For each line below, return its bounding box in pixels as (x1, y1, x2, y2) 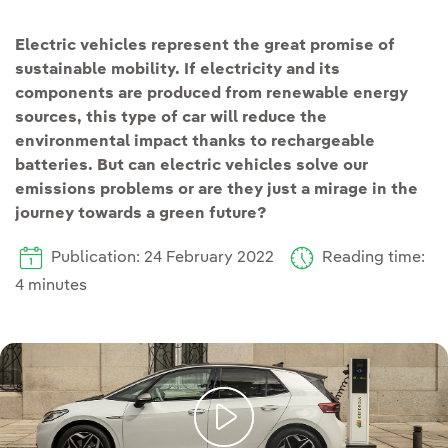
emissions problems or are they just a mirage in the (15, 182, 418, 198)
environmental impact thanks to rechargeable (15, 134, 375, 150)
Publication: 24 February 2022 (47, 250, 286, 267)
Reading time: (318, 250, 425, 267)
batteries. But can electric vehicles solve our (15, 158, 368, 174)
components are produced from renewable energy (15, 86, 408, 102)
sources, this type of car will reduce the (15, 110, 327, 126)
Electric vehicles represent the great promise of (15, 38, 395, 54)
